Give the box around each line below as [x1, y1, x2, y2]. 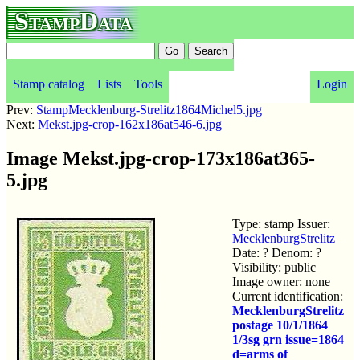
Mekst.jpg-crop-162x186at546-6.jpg [38, 117, 222, 131]
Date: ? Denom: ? [232, 245, 321, 260]
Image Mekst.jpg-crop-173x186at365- [6, 147, 315, 169]
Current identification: [232, 288, 343, 303]
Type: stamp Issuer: [232, 216, 330, 231]
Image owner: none [232, 274, 330, 288]
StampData [14, 6, 133, 35]
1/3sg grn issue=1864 [232, 332, 344, 346]
